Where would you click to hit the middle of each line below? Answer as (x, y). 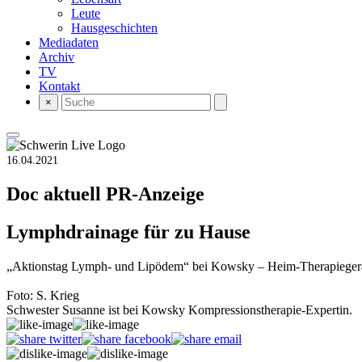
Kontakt (59, 86)
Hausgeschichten (114, 28)
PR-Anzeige (155, 194)
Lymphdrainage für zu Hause (128, 232)
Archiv (57, 57)
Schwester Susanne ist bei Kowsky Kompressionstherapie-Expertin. (179, 309)
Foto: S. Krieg (43, 295)
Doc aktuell (56, 194)
